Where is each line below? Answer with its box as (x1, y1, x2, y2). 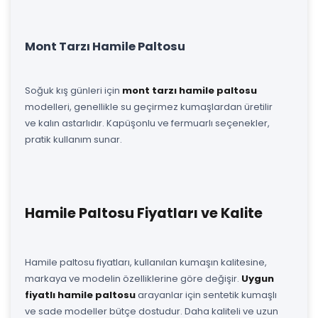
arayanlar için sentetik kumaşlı (136, 287, 277, 302)
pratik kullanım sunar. (25, 132, 122, 146)
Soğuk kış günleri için (25, 83, 122, 97)
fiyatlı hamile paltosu (25, 287, 136, 302)
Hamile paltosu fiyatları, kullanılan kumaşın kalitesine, (25, 255, 267, 269)
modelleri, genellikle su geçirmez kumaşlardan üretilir (25, 99, 273, 114)
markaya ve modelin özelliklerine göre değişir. (25, 271, 241, 285)
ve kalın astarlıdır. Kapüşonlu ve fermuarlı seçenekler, (25, 116, 270, 130)
